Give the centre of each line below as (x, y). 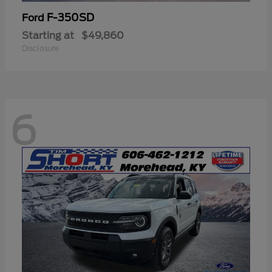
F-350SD (70, 17)
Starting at (48, 35)
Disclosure (40, 48)
